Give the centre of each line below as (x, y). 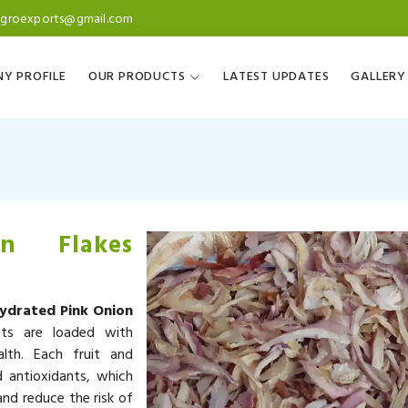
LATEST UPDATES (276, 77)
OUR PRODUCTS (137, 77)
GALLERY (378, 77)
